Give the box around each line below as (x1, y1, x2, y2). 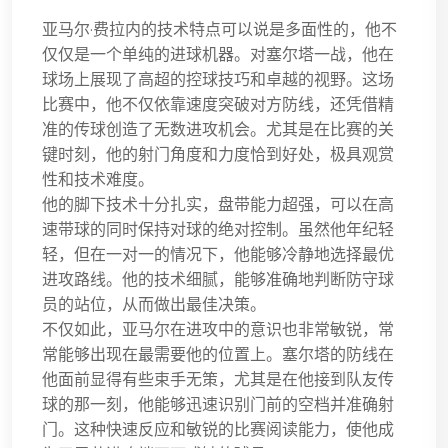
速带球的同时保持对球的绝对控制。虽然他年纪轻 (42, 219, 394, 240)
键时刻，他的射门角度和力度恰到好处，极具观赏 (42, 144, 394, 165)
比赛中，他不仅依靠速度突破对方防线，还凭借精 (42, 94, 394, 115)
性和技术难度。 (42, 169, 154, 190)
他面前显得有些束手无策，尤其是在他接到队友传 (42, 369, 394, 390)
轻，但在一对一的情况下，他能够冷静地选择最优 (42, 244, 394, 265)
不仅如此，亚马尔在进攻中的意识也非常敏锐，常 (42, 319, 394, 340)
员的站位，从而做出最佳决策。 (42, 294, 266, 315)
